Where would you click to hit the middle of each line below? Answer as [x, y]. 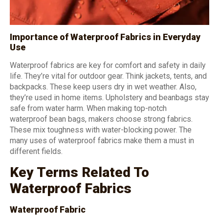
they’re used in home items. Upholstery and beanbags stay [109, 98]
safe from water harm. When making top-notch [88, 109]
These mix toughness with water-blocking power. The [101, 130]
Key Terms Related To [79, 172]
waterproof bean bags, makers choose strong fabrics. [101, 119]
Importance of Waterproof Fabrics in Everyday [105, 37]
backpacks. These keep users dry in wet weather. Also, [103, 87]
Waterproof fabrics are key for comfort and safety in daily [108, 66]
